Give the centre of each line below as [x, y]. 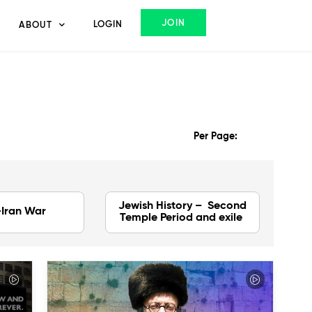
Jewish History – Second [182, 206]
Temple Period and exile [182, 218]
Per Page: [215, 136]
